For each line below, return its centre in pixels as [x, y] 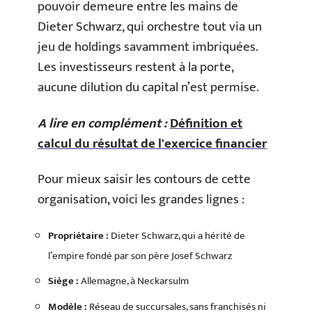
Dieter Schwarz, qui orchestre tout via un [150, 27]
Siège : [63, 281]
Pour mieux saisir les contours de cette [144, 179]
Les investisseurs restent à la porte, [135, 67]
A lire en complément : [102, 123]
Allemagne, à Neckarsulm [134, 281]
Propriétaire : [78, 235]
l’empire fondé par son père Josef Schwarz [140, 256]
